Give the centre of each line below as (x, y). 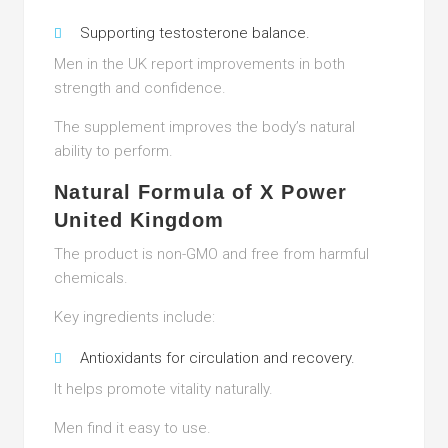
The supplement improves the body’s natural (205, 127)
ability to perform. (114, 151)
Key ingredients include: (135, 317)
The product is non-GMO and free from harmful (212, 254)
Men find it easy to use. (133, 428)
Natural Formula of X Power (200, 192)
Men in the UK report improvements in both (200, 64)
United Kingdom (139, 220)
